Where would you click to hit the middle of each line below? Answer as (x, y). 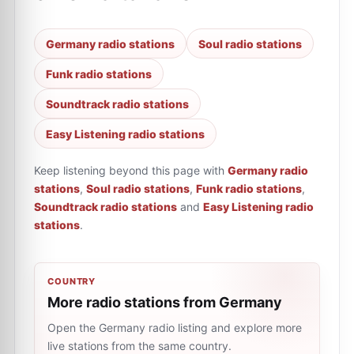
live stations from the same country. (139, 346)
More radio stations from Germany (165, 302)
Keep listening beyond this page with (129, 170)
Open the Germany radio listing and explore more (175, 328)
